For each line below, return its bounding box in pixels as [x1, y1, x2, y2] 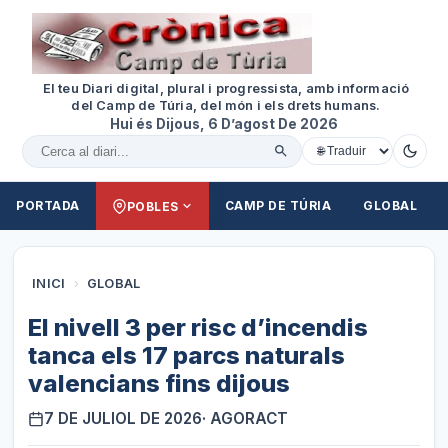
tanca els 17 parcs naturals [28, 341, 346, 371]
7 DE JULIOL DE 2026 [44, 409, 203, 429]
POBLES [126, 198, 179, 214]
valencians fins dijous [28, 369, 291, 399]
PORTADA [16, 198, 80, 214]
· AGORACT [202, 409, 289, 429]
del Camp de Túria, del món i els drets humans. [71, 98, 381, 114]
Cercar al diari [33, 151, 140, 172]
